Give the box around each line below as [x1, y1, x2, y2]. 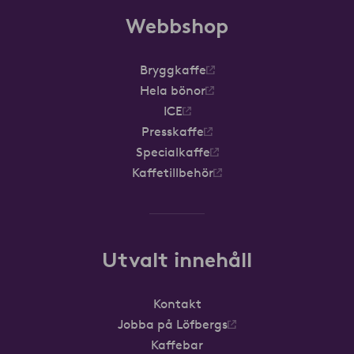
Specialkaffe [135, 144, 210, 160]
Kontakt [153, 296, 201, 312]
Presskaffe [141, 123, 204, 140]
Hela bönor [140, 82, 205, 99]
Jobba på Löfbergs [118, 316, 228, 333]
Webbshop [126, 13, 228, 40]
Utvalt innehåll [102, 247, 252, 273]
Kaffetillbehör [132, 164, 213, 181]
